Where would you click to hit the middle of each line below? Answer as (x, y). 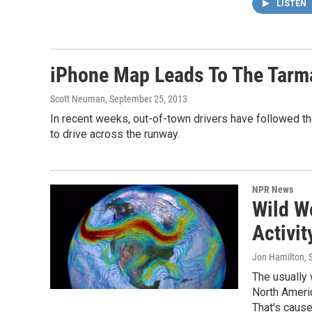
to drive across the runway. (115, 134)
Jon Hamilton (278, 257)
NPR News (273, 189)
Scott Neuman (78, 99)
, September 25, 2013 (146, 99)
